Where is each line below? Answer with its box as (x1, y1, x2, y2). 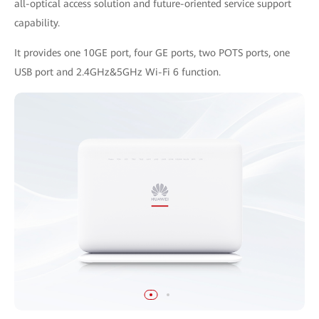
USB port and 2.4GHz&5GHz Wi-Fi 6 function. (14, 66, 221, 78)
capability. (14, 16, 60, 28)
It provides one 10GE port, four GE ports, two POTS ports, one (14, 46, 290, 58)
